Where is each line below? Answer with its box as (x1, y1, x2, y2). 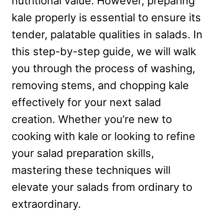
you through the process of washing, (12, 62, 195, 75)
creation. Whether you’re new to (12, 113, 172, 126)
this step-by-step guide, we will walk (12, 45, 196, 58)
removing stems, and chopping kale (12, 79, 189, 92)
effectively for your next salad (12, 96, 161, 109)
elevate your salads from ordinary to (12, 181, 192, 194)
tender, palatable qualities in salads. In (12, 28, 202, 41)
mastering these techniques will (12, 164, 170, 177)
